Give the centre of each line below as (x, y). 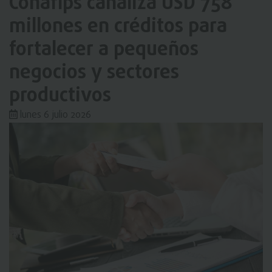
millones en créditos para (118, 27)
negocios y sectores (94, 73)
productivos (60, 96)
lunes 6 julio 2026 (54, 115)
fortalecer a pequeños (104, 50)
